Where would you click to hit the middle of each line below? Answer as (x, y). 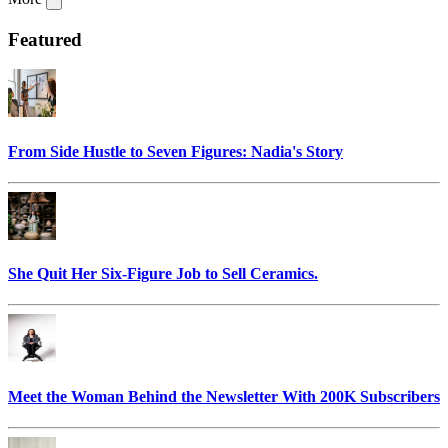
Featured (45, 39)
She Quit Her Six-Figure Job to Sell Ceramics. (163, 274)
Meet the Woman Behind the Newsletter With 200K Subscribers (224, 396)
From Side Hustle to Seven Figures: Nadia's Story (175, 151)
